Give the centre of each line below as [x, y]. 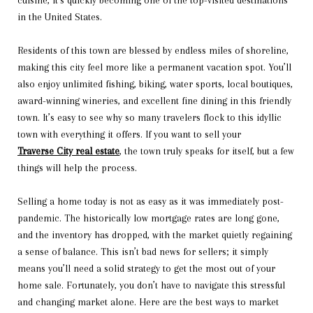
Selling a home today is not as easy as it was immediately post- [151, 201]
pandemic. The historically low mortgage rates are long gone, [148, 218]
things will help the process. [77, 168]
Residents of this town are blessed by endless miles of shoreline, [153, 50]
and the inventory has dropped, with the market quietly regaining [155, 235]
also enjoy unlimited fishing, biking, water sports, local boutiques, [155, 84]
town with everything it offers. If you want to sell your [129, 134]
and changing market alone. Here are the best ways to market [148, 302]
